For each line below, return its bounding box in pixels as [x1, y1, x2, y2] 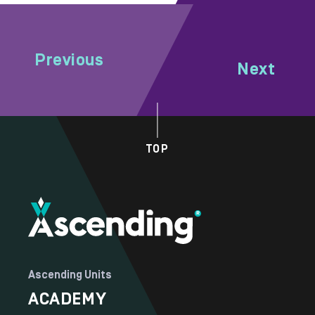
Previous [34, 50, 104, 70]
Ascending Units [28, 269, 112, 281]
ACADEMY [28, 290, 107, 309]
